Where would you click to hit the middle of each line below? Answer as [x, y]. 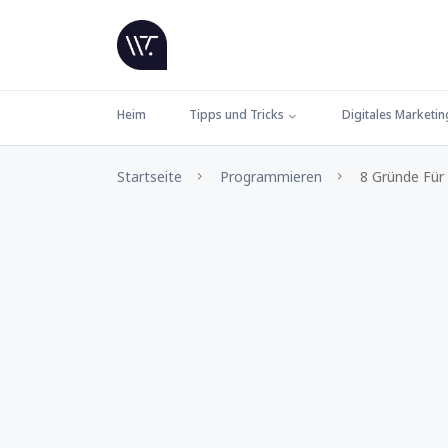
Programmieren [271, 176]
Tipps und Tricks [236, 114]
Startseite [149, 176]
